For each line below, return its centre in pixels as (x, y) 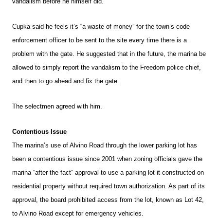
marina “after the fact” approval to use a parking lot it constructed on (108, 173)
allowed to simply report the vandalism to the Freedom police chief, (107, 67)
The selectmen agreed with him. (57, 106)
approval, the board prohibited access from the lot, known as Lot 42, (108, 200)
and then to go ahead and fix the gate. (66, 81)
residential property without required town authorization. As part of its (109, 186)
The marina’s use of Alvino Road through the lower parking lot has (105, 145)
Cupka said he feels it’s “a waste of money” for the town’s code (101, 27)
